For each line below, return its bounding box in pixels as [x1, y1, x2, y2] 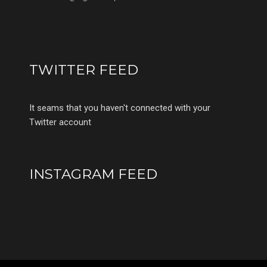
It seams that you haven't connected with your [29, 102, 210, 113]
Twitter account [29, 116, 91, 128]
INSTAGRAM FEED [29, 165, 157, 182]
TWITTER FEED [29, 61, 138, 78]
